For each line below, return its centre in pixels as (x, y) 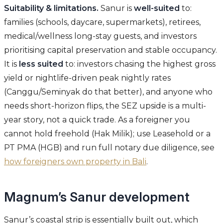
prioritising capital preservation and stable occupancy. (111, 50)
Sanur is (116, 8)
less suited (41, 64)
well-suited (157, 8)
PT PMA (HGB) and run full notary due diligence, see (109, 148)
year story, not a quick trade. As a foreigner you (97, 120)
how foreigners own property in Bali (75, 162)
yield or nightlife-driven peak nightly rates (87, 78)
